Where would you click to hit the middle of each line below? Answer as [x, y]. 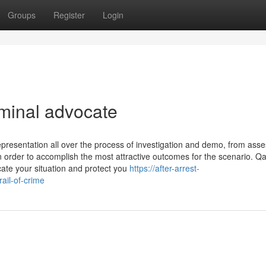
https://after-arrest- [164, 168]
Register [69, 15]
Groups [22, 15]
